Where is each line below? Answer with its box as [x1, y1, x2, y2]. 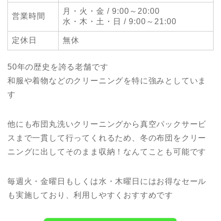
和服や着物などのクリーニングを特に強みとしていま [7, 76, 207, 85]
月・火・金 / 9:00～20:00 [63, 6, 160, 15]
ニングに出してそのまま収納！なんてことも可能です [7, 147, 207, 156]
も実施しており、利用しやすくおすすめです [7, 190, 173, 199]
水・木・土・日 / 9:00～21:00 [63, 17, 177, 26]
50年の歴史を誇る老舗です [7, 62, 109, 71]
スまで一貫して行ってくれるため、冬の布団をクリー [7, 133, 207, 142]
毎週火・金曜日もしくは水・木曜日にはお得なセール [7, 177, 207, 185]
